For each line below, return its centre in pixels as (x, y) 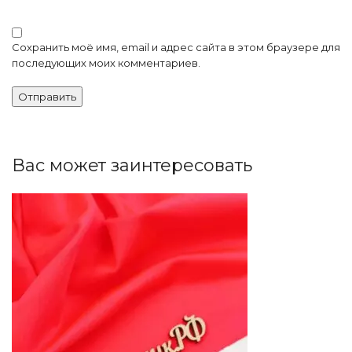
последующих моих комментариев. (106, 62)
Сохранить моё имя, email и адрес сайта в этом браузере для (176, 47)
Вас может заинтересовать (132, 165)
